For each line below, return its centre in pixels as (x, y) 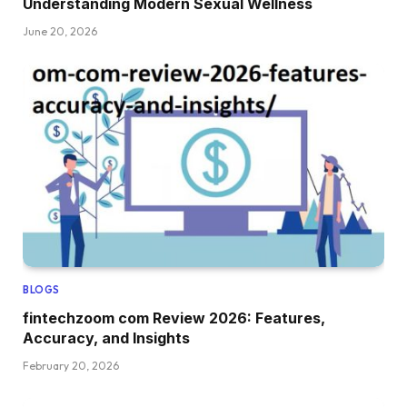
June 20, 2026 (60, 32)
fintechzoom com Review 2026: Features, (174, 318)
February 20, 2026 (71, 366)
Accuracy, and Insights (106, 338)
